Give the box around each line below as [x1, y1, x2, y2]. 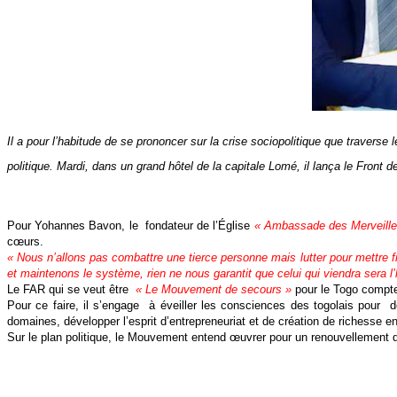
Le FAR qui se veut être [7, 283, 136, 297]
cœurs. [7, 235, 43, 249]
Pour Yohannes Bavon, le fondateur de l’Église [7, 219, 254, 233]
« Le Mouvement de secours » [136, 283, 292, 297]
